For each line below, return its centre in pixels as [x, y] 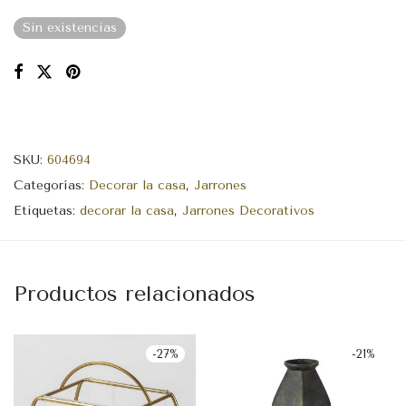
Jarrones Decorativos [248, 210]
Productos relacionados [135, 293]
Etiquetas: [47, 210]
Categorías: [51, 185]
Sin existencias [70, 27]
